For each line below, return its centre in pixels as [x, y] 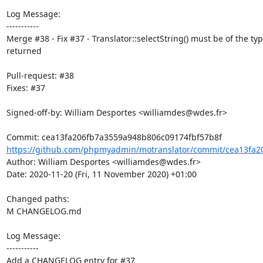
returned [24, 51]
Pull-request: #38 [40, 75]
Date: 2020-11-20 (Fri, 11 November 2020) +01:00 [101, 174]
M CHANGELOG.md [44, 211]
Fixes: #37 [26, 88]
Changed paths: [39, 199]
